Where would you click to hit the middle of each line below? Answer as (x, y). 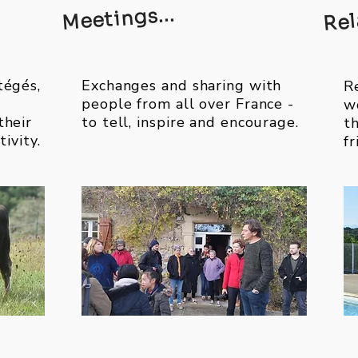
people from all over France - (188, 104)
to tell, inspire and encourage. (190, 122)
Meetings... (119, 19)
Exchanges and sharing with (182, 86)
